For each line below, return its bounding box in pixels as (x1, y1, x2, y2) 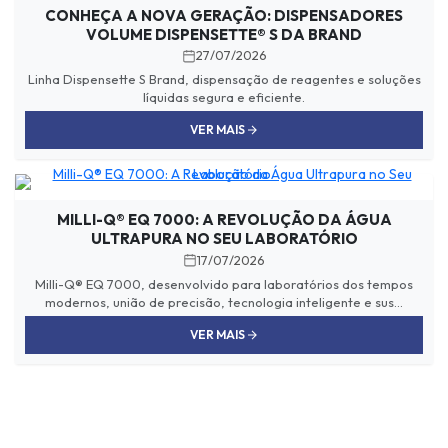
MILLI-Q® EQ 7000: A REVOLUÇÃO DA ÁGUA (56, 210, 392, 230)
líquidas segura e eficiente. (143, 89, 305, 106)
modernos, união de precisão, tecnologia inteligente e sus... (45, 293, 403, 310)
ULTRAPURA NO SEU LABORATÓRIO (90, 229, 358, 249)
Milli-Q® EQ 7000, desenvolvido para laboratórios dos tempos (35, 275, 413, 292)
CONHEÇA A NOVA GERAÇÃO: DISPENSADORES (45, 5, 403, 25)
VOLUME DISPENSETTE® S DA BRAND (86, 24, 362, 44)
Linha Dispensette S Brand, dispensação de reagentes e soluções (27, 71, 421, 88)
